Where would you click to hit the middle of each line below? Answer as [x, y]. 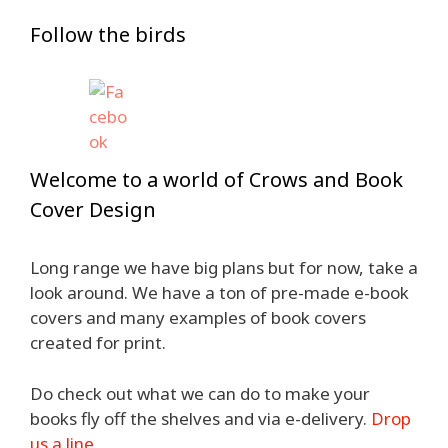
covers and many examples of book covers [198, 317]
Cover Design [93, 209]
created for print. [98, 342]
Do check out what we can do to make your [200, 393]
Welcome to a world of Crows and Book [216, 179]
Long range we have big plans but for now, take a [224, 267]
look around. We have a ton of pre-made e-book [219, 292]
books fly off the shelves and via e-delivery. [200, 418]
